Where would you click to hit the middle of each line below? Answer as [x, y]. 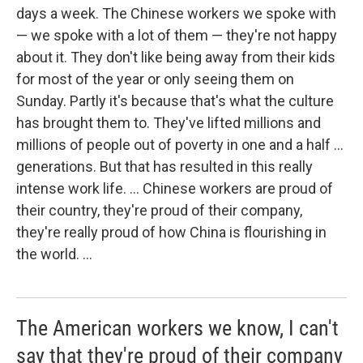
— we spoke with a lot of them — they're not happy [177, 36]
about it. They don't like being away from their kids [176, 58]
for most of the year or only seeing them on [155, 79]
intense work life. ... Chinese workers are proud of [175, 189]
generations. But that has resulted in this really [164, 167]
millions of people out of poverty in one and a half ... [180, 145]
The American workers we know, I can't [177, 329]
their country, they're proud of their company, [159, 211]
